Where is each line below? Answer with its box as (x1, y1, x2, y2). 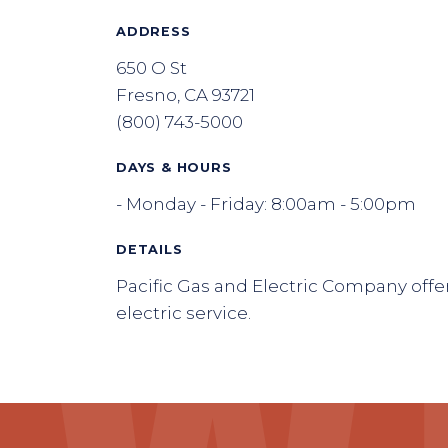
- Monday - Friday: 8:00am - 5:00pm (116, 194, 416, 214)
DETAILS (116, 242, 183, 257)
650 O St (116, 58, 187, 78)
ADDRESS (116, 24, 191, 39)
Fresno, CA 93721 (116, 85, 255, 105)
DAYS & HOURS (116, 160, 232, 175)
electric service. (116, 303, 251, 323)
